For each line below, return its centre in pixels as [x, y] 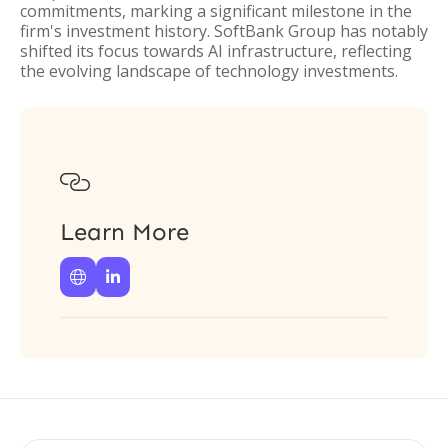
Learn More [124, 231]
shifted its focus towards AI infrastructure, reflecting [216, 51]
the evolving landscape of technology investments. [209, 71]
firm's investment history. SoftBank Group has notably [224, 31]
